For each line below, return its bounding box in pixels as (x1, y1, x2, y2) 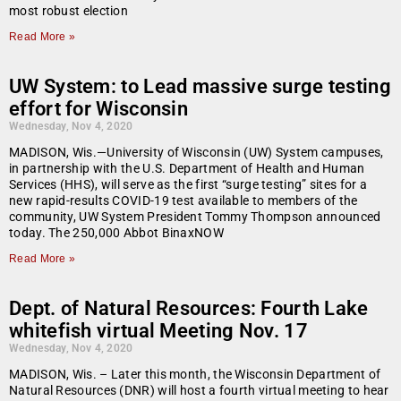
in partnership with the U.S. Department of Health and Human (9, 161, 365, 176)
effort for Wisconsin (9, 98, 189, 121)
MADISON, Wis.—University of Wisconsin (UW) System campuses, (9, 145, 384, 160)
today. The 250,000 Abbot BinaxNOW (9, 226, 224, 241)
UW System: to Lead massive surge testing (9, 75, 391, 98)
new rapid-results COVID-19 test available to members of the (9, 193, 358, 209)
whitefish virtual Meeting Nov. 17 (9, 320, 308, 343)
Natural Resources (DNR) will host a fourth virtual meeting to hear (9, 383, 389, 398)
